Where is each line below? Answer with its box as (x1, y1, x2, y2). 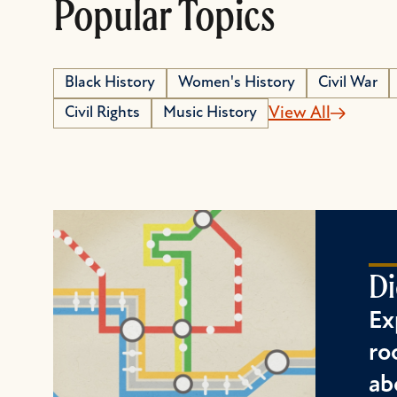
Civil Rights (65, 105, 140, 121)
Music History (163, 105, 257, 121)
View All (269, 105, 331, 122)
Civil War (318, 74, 378, 91)
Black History (65, 74, 155, 91)
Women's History (178, 74, 295, 91)
